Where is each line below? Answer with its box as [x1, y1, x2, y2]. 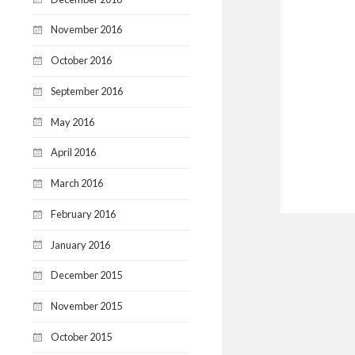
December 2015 [51, 269, 122, 282]
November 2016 [51, 23, 122, 36]
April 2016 [51, 146, 96, 159]
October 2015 [51, 330, 112, 344]
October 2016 [51, 54, 112, 67]
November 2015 [51, 300, 122, 313]
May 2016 [51, 115, 94, 128]
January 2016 [51, 238, 110, 251]
